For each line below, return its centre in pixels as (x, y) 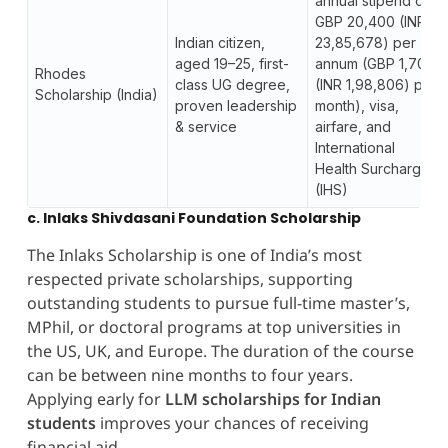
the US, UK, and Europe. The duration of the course (220, 351)
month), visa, (356, 105)
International (354, 147)
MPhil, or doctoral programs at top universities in (213, 327)
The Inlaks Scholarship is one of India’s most (194, 255)
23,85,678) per (365, 42)
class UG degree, (232, 84)
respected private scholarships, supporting (189, 279)
